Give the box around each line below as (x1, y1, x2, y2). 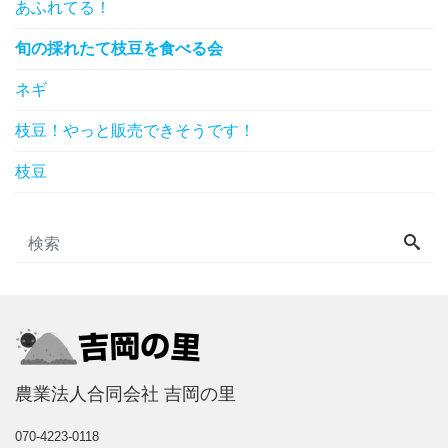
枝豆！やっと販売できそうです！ (15, 122, 255, 140)
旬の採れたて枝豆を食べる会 (15, 40, 223, 58)
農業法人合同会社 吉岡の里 (15, 383, 236, 404)
